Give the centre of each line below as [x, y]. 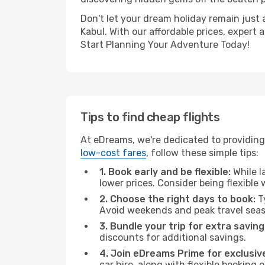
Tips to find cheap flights [150, 117]
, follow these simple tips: [202, 153]
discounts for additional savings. [173, 237]
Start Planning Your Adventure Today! [165, 45]
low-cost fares [113, 153]
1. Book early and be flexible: [165, 172]
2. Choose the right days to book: [177, 199]
